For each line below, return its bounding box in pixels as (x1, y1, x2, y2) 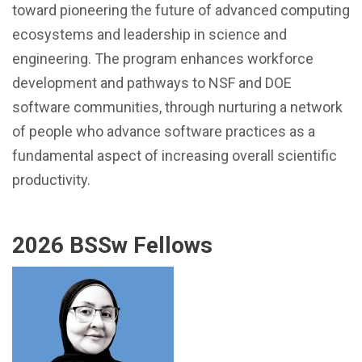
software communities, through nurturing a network (12, 99, 343, 116)
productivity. (12, 171, 90, 188)
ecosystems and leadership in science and (12, 26, 287, 43)
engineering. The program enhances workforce (12, 50, 314, 67)
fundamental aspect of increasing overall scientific (12, 147, 337, 164)
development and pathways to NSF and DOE (12, 74, 292, 91)
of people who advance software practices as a (12, 123, 315, 140)
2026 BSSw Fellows (12, 232, 213, 259)
